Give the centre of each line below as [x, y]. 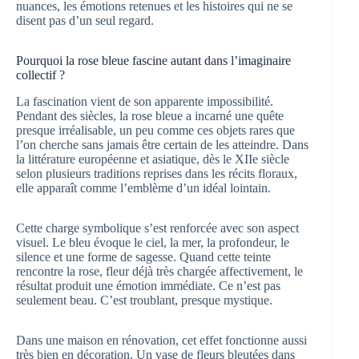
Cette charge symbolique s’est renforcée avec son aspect [157, 228]
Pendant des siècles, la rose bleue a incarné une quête [150, 115]
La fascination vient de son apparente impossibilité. [145, 101]
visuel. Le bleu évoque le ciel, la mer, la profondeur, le [153, 242]
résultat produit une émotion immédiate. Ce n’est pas [148, 285]
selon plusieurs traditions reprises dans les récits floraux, [157, 173]
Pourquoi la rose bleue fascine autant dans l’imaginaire [153, 60]
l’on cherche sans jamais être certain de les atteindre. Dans [162, 144]
